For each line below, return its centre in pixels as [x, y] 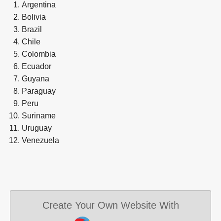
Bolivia [34, 17]
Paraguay [39, 91]
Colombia [39, 54]
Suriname [39, 115]
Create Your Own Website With [110, 205]
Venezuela [40, 140]
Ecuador [37, 66]
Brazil [32, 29]
